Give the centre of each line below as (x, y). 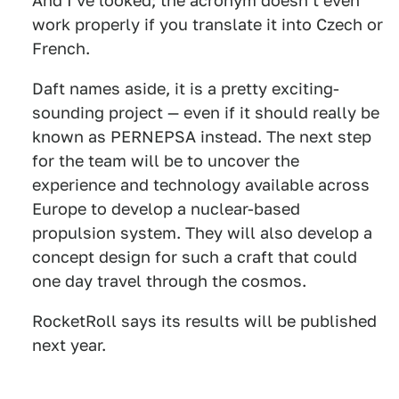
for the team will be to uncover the (166, 161)
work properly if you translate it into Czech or (208, 25)
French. (61, 49)
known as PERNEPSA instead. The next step (202, 137)
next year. (69, 346)
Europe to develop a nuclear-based (166, 209)
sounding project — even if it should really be (206, 113)
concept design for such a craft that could (195, 257)
